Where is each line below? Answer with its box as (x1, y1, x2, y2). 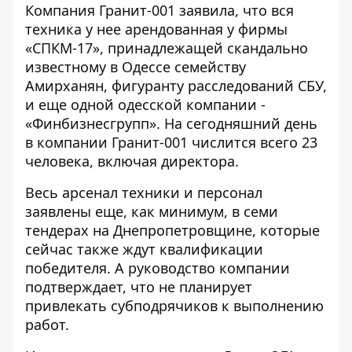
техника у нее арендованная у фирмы (25, 20, 288, 38)
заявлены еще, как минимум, (25, 202, 232, 221)
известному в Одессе (25, 57, 174, 76)
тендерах (25, 221, 89, 240)
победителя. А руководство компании (25, 258, 290, 277)
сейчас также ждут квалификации (25, 240, 263, 258)
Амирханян (25, 76, 104, 95)
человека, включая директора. (25, 152, 239, 170)
